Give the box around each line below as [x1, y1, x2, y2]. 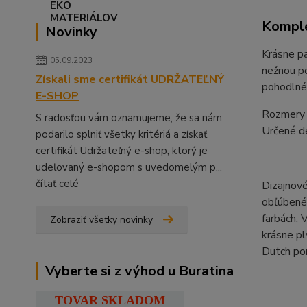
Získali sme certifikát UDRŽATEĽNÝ [36, 71, 224, 87]
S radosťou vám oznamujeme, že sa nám [36, 110, 222, 125]
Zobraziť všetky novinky [50, 212, 153, 226]
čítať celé [36, 176, 79, 191]
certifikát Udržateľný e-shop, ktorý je [36, 143, 208, 158]
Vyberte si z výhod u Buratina [45, 261, 234, 280]
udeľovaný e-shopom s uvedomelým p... [36, 160, 222, 174]
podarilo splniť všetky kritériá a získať [36, 127, 207, 141]
